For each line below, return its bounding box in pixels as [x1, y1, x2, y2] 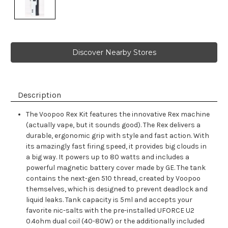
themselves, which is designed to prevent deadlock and [26, 185, 208, 194]
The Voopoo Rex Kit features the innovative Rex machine [26, 110, 210, 119]
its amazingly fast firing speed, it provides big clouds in [26, 142, 207, 151]
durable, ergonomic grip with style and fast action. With [26, 131, 210, 140]
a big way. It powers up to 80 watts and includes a [26, 153, 190, 162]
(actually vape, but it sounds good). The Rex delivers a [26, 121, 201, 130]
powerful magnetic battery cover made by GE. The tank [26, 163, 206, 173]
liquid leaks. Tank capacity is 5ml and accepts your [26, 195, 193, 205]
